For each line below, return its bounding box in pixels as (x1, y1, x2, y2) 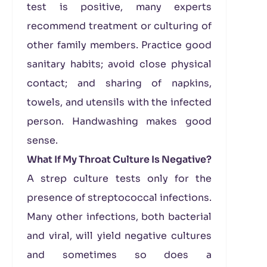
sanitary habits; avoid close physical (27, 58, 212, 70)
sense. (27, 134, 58, 147)
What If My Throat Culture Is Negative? (27, 153, 212, 166)
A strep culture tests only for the (27, 172, 212, 185)
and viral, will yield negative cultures (27, 229, 212, 242)
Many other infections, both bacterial (27, 210, 212, 223)
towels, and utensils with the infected (27, 96, 212, 108)
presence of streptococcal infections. (27, 191, 212, 204)
